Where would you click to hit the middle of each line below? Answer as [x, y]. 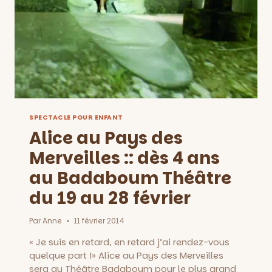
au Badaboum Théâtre [130, 178]
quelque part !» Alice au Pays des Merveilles [126, 256]
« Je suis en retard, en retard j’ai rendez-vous [129, 242]
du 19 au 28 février [110, 199]
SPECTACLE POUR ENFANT [76, 117]
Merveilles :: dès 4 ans [124, 158]
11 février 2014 [100, 221]
